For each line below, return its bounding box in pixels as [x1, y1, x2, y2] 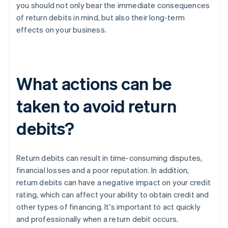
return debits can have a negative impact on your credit [16, 177, 211, 188]
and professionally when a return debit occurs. [16, 214, 179, 224]
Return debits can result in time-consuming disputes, [16, 153, 203, 163]
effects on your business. [16, 24, 106, 35]
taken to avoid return [16, 95, 177, 117]
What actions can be [16, 72, 172, 95]
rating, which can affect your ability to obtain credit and [16, 189, 209, 200]
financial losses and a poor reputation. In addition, [16, 165, 189, 176]
